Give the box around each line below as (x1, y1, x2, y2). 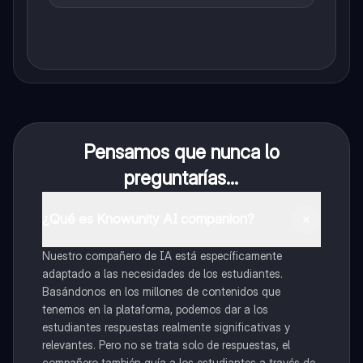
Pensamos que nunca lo (83, 139, 280, 164)
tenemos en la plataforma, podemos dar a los (41, 301, 268, 316)
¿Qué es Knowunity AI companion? (41, 211, 254, 228)
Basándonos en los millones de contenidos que (41, 284, 280, 298)
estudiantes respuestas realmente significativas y (41, 319, 290, 334)
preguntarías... (124, 165, 239, 190)
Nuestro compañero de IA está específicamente (41, 248, 282, 263)
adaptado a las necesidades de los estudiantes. (41, 266, 283, 280)
